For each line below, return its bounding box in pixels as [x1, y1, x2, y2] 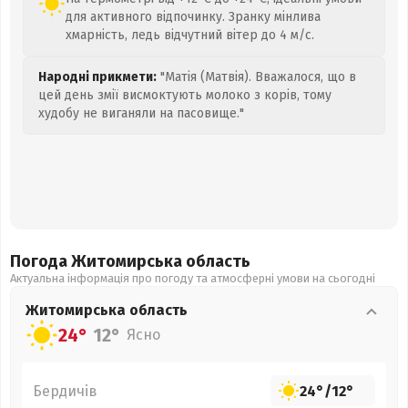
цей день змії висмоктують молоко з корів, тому [38, 87, 331, 103]
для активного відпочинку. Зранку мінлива [66, 9, 321, 25]
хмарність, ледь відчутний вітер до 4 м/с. [66, 27, 314, 43]
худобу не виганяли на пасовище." [38, 106, 244, 121]
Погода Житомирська [10, 251, 186, 271]
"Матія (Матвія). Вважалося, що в [157, 69, 356, 85]
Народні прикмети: [38, 69, 157, 85]
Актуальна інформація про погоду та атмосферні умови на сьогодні [10, 271, 375, 285]
